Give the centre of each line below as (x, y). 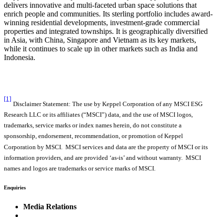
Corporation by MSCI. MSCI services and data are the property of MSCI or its (106, 147)
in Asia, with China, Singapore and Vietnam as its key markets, (100, 40)
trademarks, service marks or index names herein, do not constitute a (93, 125)
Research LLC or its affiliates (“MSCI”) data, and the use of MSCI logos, (98, 115)
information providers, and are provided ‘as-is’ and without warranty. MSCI (102, 157)
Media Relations (50, 207)
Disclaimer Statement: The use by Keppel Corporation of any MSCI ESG (108, 104)
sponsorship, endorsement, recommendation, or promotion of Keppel (93, 136)
